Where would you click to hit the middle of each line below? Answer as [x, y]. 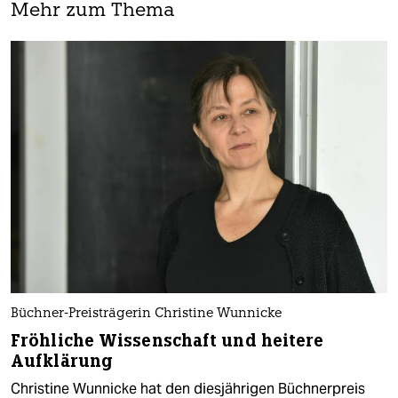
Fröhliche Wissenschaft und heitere [167, 340]
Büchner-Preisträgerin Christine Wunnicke [146, 314]
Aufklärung [62, 361]
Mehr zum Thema [93, 12]
